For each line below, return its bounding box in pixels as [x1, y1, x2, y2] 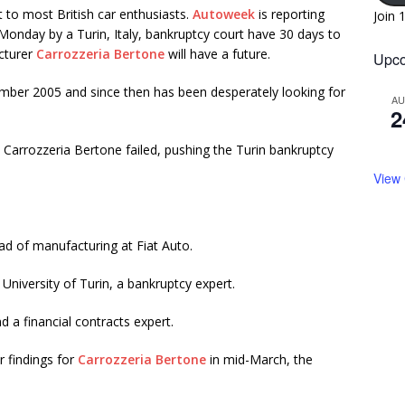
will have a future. [165, 45, 270, 62]
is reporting [255, 5, 325, 23]
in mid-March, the [206, 351, 313, 368]
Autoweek [193, 5, 255, 23]
